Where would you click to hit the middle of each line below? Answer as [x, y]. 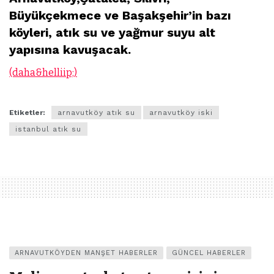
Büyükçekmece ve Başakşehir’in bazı [122, 15]
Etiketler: [27, 112]
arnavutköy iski [181, 112]
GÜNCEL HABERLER [209, 253]
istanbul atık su [48, 129]
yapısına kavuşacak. [70, 49]
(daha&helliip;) [43, 72]
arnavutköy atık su [96, 112]
